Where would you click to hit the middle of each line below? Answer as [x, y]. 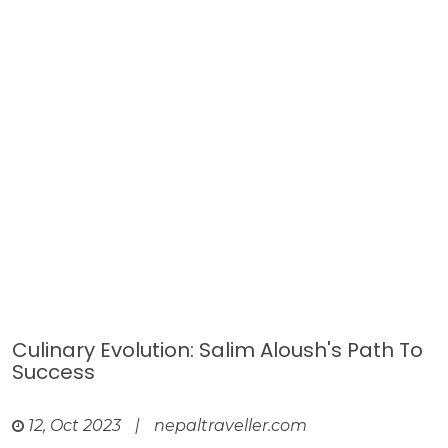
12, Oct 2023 [74, 425]
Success [53, 372]
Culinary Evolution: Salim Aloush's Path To [217, 350]
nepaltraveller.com [230, 425]
